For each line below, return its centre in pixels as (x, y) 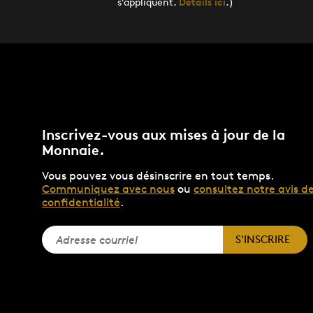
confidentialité (81, 202)
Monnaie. (73, 150)
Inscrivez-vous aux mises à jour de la (163, 134)
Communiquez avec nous (108, 189)
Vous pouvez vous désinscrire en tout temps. (158, 176)
